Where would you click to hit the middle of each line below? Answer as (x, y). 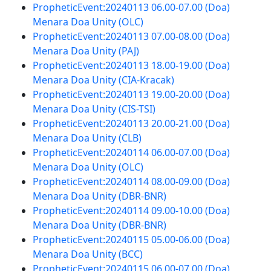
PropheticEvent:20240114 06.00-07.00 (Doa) (131, 152)
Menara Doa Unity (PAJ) (86, 51)
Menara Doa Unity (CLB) (87, 138)
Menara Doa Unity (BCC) (87, 254)
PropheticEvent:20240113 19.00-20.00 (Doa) (131, 94)
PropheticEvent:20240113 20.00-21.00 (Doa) (131, 123)
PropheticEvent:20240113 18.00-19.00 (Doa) (131, 65)
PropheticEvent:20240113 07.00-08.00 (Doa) (131, 36)
